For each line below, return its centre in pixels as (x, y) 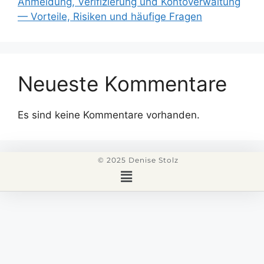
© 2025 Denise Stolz (138, 160)
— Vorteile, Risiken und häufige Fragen (110, 17)
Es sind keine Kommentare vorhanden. (109, 115)
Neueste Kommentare (122, 84)
